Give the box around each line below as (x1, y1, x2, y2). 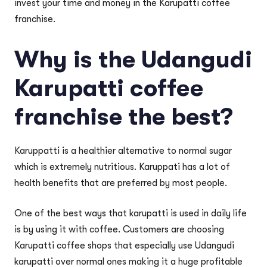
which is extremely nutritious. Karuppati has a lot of (14, 162, 230, 172)
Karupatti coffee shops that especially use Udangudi (14, 240, 234, 251)
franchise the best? (14, 103, 233, 131)
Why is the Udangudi (14, 46, 252, 73)
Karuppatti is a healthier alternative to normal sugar (14, 145, 232, 156)
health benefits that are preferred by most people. (14, 178, 229, 188)
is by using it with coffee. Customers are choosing (14, 224, 224, 235)
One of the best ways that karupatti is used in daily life (14, 208, 247, 219)
